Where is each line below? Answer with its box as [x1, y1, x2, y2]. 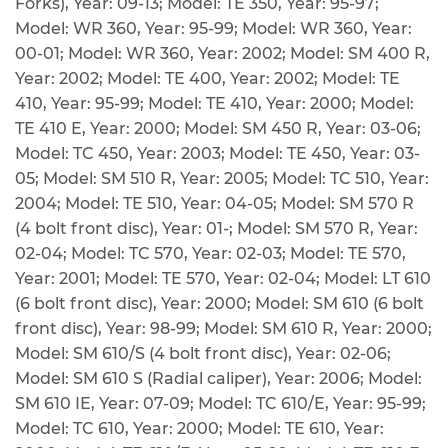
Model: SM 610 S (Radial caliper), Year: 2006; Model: [15, 369, 422, 389]
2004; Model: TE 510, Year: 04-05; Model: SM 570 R [15, 194, 414, 214]
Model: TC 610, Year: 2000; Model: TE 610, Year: [15, 419, 384, 439]
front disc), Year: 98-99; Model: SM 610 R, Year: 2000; [15, 319, 432, 339]
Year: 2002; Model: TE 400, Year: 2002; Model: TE [15, 69, 400, 89]
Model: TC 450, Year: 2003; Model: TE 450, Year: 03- [15, 144, 420, 164]
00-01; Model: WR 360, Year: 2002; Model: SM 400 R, [15, 44, 430, 64]
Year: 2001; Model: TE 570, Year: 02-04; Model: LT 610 [15, 269, 431, 289]
